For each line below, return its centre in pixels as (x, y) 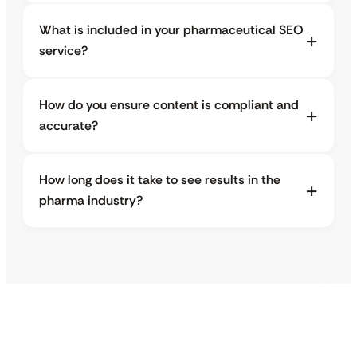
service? (63, 50)
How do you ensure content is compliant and (169, 104)
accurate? (69, 125)
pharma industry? (91, 200)
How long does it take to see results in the (160, 179)
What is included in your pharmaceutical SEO (171, 29)
